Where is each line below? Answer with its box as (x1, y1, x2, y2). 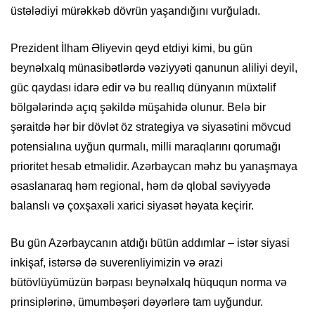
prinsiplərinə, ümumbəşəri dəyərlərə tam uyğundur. (11, 296, 263, 309)
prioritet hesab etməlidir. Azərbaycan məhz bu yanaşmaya (11, 160, 297, 173)
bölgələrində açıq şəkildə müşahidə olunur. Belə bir (11, 101, 266, 114)
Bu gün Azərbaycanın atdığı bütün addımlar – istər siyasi (11, 237, 290, 250)
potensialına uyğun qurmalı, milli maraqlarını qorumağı (11, 141, 281, 153)
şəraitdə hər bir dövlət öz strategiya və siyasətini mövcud (11, 121, 291, 134)
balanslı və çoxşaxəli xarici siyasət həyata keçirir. (11, 200, 254, 212)
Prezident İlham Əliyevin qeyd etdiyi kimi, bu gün (11, 42, 252, 55)
